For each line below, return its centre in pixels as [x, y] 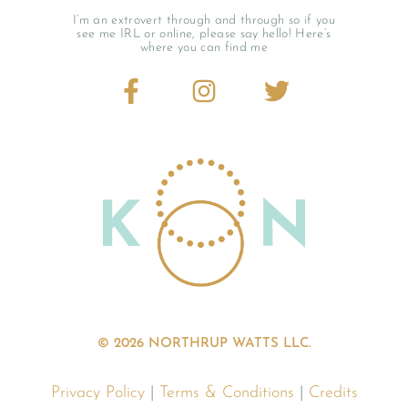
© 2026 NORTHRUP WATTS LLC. [204, 343]
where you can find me [204, 47]
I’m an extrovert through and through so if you [204, 20]
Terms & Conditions [226, 393]
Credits [333, 393]
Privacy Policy [97, 393]
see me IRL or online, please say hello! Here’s [204, 34]
